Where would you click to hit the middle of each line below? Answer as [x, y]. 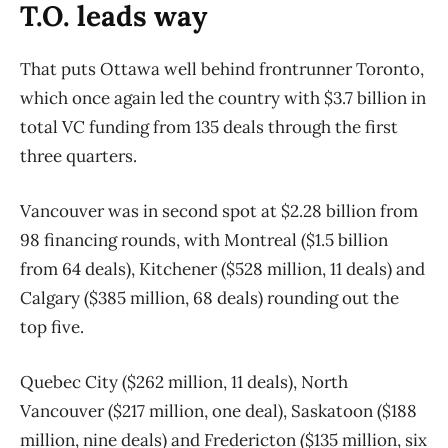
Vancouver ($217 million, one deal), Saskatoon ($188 [218, 411]
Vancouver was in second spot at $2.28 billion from [219, 211]
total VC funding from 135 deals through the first [209, 127]
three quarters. [80, 156]
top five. [52, 327]
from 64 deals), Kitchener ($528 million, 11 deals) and [222, 269]
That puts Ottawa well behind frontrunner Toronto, [222, 69]
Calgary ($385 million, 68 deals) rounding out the [209, 298]
